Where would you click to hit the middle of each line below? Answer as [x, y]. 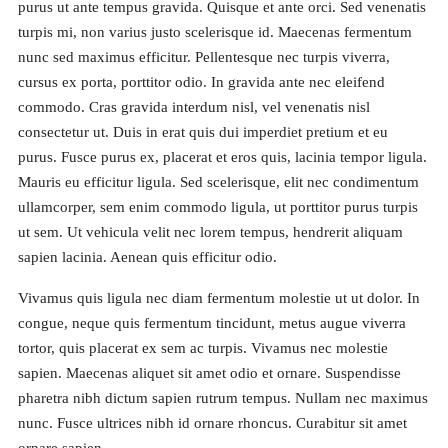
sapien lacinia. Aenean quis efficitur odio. [147, 256]
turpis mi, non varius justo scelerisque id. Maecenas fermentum [214, 31]
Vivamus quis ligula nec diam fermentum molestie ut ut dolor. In [218, 297]
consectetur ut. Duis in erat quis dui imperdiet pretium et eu [202, 131]
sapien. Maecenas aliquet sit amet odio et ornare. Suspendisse [209, 372]
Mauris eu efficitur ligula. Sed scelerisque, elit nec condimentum [218, 181]
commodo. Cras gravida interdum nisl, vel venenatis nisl [193, 106]
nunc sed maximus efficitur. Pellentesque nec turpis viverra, [203, 56]
